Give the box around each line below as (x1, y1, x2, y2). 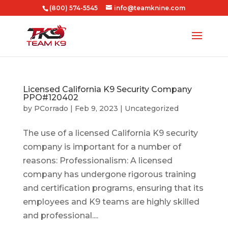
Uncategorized (124, 104, 179, 113)
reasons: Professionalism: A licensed (22, 156, 173, 165)
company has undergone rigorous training (22, 169, 196, 179)
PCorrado (34, 104, 68, 113)
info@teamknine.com (114, 4, 186, 12)
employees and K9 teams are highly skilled (22, 197, 199, 207)
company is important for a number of (22, 142, 181, 152)
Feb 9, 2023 (74, 104, 118, 113)
